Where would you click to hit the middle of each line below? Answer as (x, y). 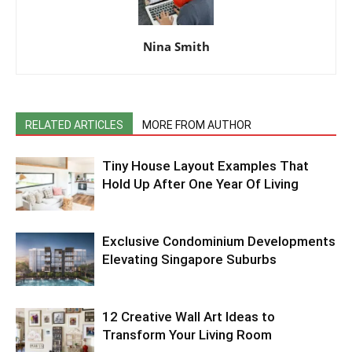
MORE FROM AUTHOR (197, 125)
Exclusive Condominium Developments (219, 241)
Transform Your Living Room (187, 334)
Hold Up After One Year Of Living (200, 183)
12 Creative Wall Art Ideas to (189, 316)
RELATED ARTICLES (74, 125)
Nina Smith (176, 46)
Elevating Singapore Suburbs (189, 259)
